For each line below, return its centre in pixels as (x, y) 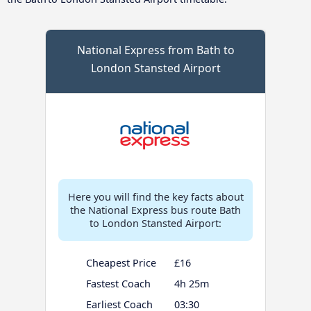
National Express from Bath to (155, 50)
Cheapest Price (121, 262)
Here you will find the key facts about (155, 196)
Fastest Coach (118, 283)
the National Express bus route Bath (155, 210)
